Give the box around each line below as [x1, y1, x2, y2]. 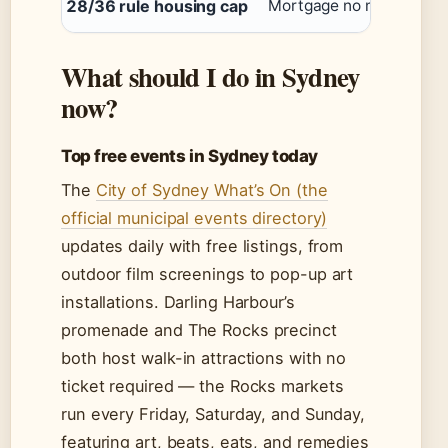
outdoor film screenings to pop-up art [61, 264, 354, 285]
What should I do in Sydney [61, 57, 360, 97]
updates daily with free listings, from [61, 236, 344, 257]
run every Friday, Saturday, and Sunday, [61, 404, 366, 425]
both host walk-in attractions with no [61, 348, 347, 369]
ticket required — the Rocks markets [61, 376, 344, 397]
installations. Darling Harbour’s [61, 292, 295, 313]
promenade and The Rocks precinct [61, 320, 337, 341]
